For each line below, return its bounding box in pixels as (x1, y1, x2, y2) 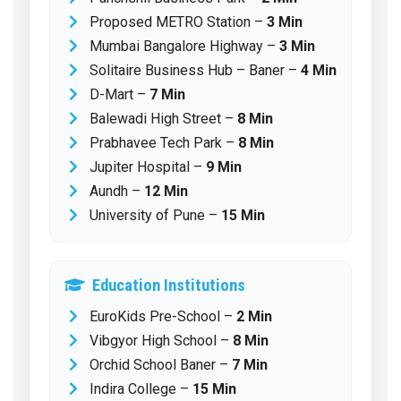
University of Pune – (90, 206, 221, 224)
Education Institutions (92, 275, 245, 294)
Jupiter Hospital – (90, 158, 206, 175)
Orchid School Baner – (90, 355, 232, 373)
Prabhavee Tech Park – (90, 133, 238, 151)
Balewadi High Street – (90, 109, 237, 127)
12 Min (144, 182, 188, 200)
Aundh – (90, 182, 144, 200)
